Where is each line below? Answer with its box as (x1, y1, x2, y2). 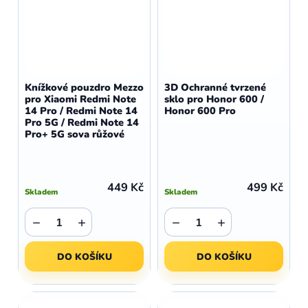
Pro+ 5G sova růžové (25, 127, 124, 141)
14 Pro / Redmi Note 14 (25, 104, 137, 118)
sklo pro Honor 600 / (164, 92, 264, 106)
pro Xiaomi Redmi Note (25, 92, 136, 106)
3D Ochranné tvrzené (164, 80, 266, 94)
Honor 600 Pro (164, 104, 236, 118)
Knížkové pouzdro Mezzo (25, 80, 144, 94)
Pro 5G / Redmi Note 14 (25, 115, 139, 129)
